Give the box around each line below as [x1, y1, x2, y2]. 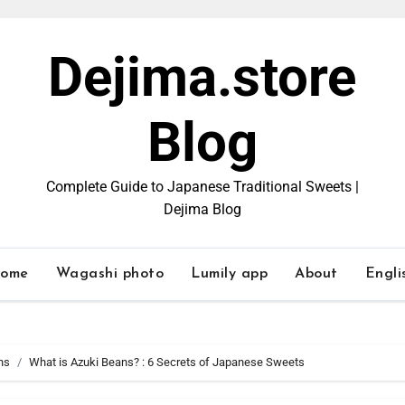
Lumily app [191, 267, 268, 281]
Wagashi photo [55, 267, 165, 281]
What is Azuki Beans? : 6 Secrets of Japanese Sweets [29, 355, 305, 369]
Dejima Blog [163, 201, 241, 218]
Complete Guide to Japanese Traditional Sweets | [45, 178, 359, 195]
